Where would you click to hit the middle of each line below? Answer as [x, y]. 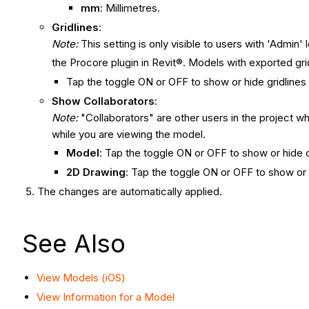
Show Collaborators [103, 101]
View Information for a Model [106, 297]
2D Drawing [96, 172]
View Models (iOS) [81, 277]
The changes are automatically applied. [131, 191]
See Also [77, 243]
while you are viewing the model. [130, 134]
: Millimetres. [130, 8]
